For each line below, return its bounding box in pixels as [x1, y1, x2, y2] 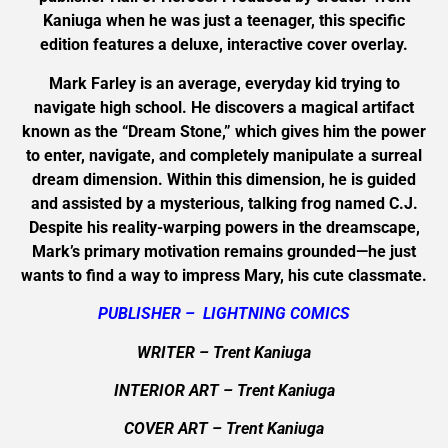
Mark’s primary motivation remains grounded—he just [32, 241, 416, 261]
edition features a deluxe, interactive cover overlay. [40, 35, 408, 55]
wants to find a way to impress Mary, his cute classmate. [21, 265, 427, 285]
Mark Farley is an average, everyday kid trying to [48, 73, 400, 93]
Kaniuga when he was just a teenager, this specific [43, 11, 405, 31]
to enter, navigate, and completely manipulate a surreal [26, 145, 422, 165]
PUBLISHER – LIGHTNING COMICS [98, 304, 350, 324]
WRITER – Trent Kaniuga [137, 342, 311, 362]
